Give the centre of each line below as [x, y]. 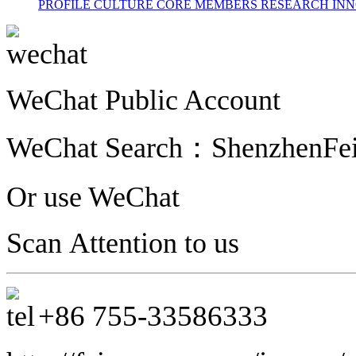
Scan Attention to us [123, 244]
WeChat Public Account [143, 101]
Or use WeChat [93, 197]
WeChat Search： [109, 148]
